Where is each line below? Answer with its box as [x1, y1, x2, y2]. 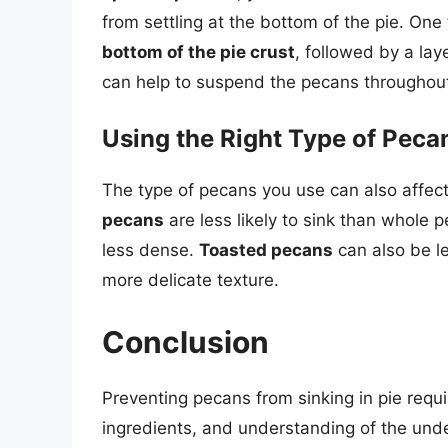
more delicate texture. [102, 270, 279, 291]
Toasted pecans [199, 240, 333, 261]
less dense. [102, 240, 199, 261]
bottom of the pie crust [102, 41, 295, 62]
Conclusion [102, 323, 269, 360]
